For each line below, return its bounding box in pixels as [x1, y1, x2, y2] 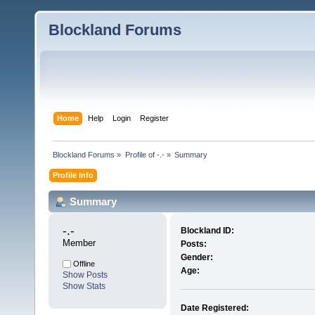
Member [63, 238, 96, 249]
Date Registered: [180, 303, 249, 314]
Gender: [180, 252, 213, 263]
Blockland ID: [180, 226, 234, 236]
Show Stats [63, 281, 105, 292]
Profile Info [53, 170, 94, 179]
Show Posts [63, 270, 108, 281]
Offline [71, 259, 95, 269]
